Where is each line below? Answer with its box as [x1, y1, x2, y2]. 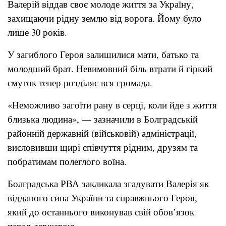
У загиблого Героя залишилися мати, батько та [8, 47, 199, 61]
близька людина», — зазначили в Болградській [8, 112, 198, 125]
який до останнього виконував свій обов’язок [8, 205, 194, 218]
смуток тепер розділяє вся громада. [8, 76, 152, 89]
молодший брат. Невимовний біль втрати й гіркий [8, 62, 212, 75]
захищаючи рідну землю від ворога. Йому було [8, 11, 202, 24]
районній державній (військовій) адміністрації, [8, 126, 197, 139]
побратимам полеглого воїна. [8, 154, 127, 167]
